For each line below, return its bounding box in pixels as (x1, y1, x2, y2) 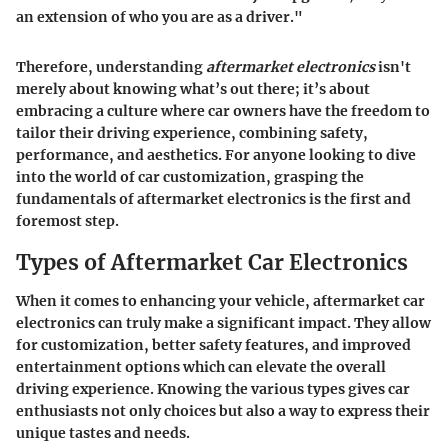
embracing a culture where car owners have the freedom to (16, 102, 430, 121)
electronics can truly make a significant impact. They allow (16, 313, 431, 332)
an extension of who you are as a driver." (16, 8, 303, 27)
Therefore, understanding (16, 58, 206, 77)
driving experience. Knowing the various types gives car (16, 379, 410, 398)
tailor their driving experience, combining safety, (16, 124, 368, 143)
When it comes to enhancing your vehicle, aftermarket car (16, 291, 425, 310)
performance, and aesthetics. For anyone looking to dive (16, 146, 416, 165)
